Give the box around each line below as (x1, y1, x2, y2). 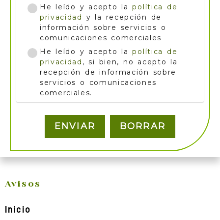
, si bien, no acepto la (82, 57, 178, 66)
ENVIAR (55, 120, 95, 132)
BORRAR (120, 120, 165, 132)
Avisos (5, 178, 41, 189)
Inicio (5, 204, 30, 215)
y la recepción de (83, 12, 162, 22)
